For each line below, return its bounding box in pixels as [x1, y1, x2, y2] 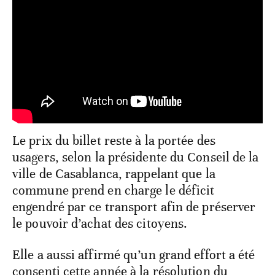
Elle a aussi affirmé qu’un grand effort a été [12, 247, 255, 263]
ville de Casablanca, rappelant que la [12, 166, 215, 182]
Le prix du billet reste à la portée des [12, 133, 215, 149]
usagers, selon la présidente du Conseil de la [12, 149, 259, 166]
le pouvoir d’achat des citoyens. [12, 215, 188, 232]
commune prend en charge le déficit [12, 182, 215, 199]
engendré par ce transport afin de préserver [12, 199, 256, 215]
